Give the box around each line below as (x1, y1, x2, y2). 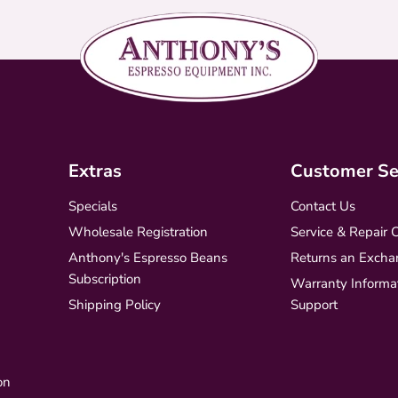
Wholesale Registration (68, 222, 208, 241)
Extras (68, 158, 122, 183)
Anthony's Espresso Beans (68, 248, 227, 267)
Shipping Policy (68, 295, 161, 314)
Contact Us (290, 196, 355, 215)
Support (290, 295, 338, 314)
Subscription (68, 269, 141, 288)
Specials (68, 196, 117, 215)
